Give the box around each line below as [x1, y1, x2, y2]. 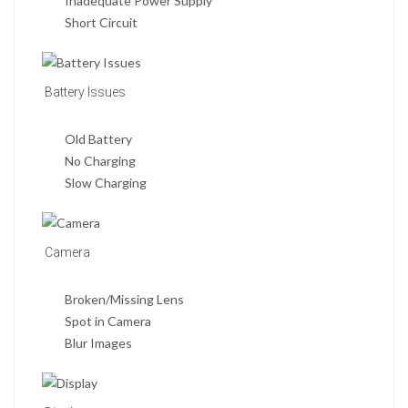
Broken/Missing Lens [65, 291, 184, 308]
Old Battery [65, 131, 132, 148]
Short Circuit [65, 15, 138, 31]
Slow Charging [65, 175, 147, 191]
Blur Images [65, 335, 132, 352]
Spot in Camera [65, 313, 151, 330]
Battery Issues [42, 85, 126, 100]
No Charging [65, 153, 136, 169]
